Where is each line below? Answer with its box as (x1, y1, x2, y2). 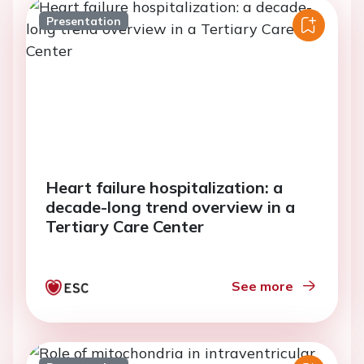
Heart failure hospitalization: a (45, 177, 283, 197)
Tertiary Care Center (45, 216, 204, 236)
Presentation (45, 14, 121, 28)
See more (232, 278, 293, 294)
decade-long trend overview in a (45, 197, 295, 217)
